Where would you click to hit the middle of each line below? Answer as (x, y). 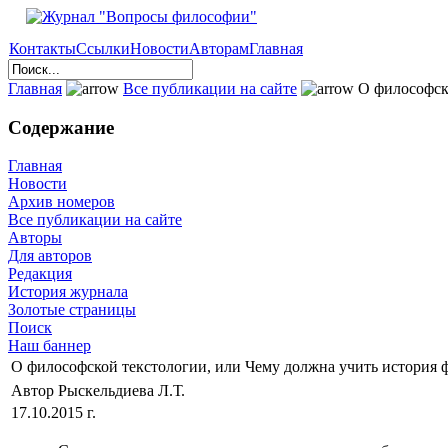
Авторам (219, 48)
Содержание (61, 127)
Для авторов (50, 256)
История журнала (68, 292)
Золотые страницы (72, 310)
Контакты (42, 48)
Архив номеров (61, 202)
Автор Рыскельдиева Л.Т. (100, 391)
